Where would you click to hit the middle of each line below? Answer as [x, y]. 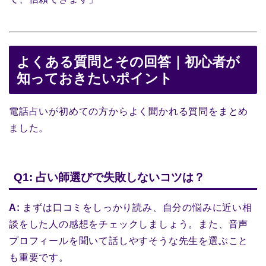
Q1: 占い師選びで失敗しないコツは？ [109, 177]
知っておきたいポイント [95, 79]
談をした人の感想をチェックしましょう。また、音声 [129, 224]
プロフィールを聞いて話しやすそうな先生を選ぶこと [129, 240]
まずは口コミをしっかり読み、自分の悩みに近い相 [136, 207]
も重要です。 [39, 257]
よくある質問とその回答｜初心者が [128, 62]
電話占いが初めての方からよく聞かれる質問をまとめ [129, 112]
